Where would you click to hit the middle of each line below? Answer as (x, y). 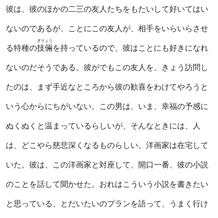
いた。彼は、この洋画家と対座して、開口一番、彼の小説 (107, 164)
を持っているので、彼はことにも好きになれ (130, 48)
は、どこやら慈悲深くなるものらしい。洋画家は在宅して (107, 145)
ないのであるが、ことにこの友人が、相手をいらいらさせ (107, 28)
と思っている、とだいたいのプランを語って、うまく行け (107, 203)
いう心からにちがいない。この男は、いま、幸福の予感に (107, 106)
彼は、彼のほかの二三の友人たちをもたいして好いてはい (107, 9)
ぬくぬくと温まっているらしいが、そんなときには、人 (103, 126)
